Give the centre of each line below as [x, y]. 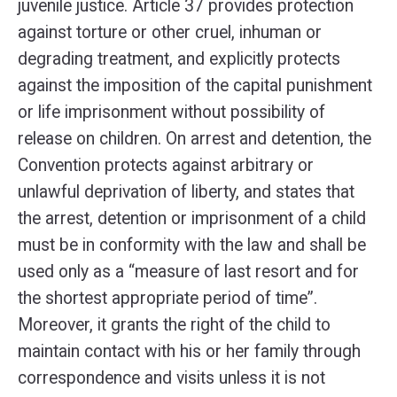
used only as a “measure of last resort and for [188, 272]
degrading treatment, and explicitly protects [179, 59]
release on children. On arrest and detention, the [195, 139]
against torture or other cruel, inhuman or [170, 32]
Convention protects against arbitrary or [166, 165]
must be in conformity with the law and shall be [192, 245]
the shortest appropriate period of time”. [167, 298]
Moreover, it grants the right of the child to [174, 325]
